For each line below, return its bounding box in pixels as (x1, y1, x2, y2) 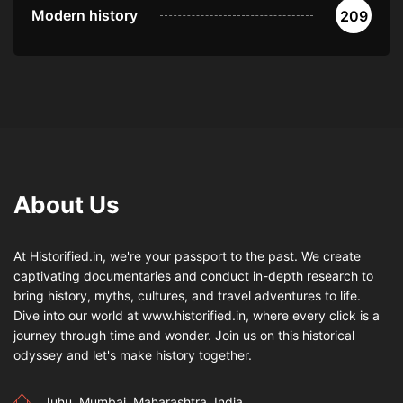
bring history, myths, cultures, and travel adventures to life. (13, 288, 361, 304)
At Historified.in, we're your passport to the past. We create (13, 248, 361, 264)
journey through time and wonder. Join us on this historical (13, 327, 354, 344)
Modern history (31, 6, 138, 25)
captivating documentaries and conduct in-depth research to (13, 268, 373, 284)
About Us (13, 191, 120, 219)
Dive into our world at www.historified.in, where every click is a (13, 308, 380, 324)
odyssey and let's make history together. (13, 347, 252, 363)
